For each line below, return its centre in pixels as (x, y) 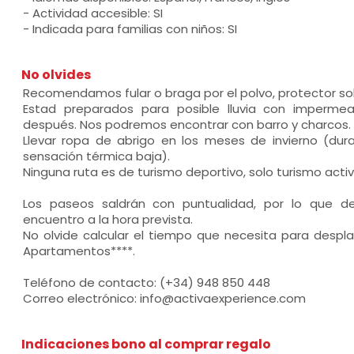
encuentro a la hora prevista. (107, 219)
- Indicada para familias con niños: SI (130, 29)
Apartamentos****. (79, 251)
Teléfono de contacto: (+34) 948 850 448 (146, 282)
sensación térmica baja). (96, 156)
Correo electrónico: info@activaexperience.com (164, 298)
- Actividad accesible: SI (92, 13)
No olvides (56, 75)
